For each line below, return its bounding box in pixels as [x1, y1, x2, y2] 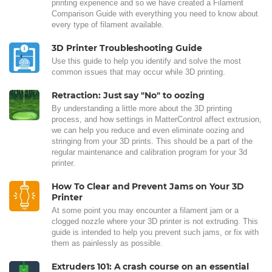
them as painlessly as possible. [52, 239, 163, 248]
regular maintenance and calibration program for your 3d [52, 148, 247, 157]
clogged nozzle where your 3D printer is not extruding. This [52, 217, 258, 226]
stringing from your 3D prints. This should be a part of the [52, 137, 253, 146]
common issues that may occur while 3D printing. [52, 67, 225, 77]
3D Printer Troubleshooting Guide [52, 42, 203, 54]
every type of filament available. [52, 20, 164, 30]
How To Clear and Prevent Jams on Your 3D [52, 181, 244, 192]
